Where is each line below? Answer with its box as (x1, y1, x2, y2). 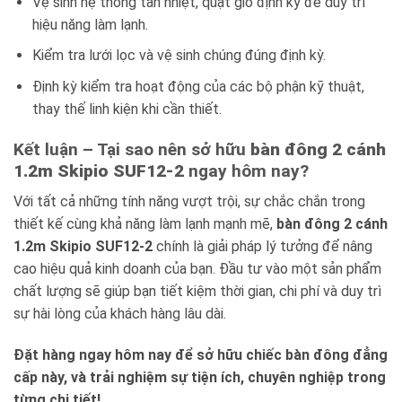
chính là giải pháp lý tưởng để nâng (153, 238, 372, 256)
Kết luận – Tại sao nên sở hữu (13, 138, 250, 160)
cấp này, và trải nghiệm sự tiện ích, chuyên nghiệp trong (13, 368, 386, 386)
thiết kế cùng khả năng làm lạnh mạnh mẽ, (13, 215, 276, 233)
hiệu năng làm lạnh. (31, 15, 148, 33)
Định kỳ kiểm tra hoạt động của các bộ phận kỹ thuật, (31, 77, 364, 95)
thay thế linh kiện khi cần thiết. (31, 100, 222, 118)
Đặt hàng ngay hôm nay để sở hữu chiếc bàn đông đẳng (13, 345, 388, 363)
